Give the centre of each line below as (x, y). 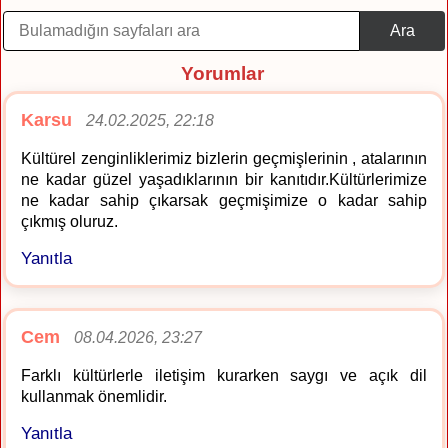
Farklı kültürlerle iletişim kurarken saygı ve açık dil (224, 376)
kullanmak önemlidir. (94, 397)
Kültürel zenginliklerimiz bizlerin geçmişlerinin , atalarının (224, 159)
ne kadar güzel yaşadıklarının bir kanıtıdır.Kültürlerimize (224, 180)
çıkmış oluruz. (69, 222)
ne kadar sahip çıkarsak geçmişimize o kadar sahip (224, 201)
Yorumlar (222, 74)
